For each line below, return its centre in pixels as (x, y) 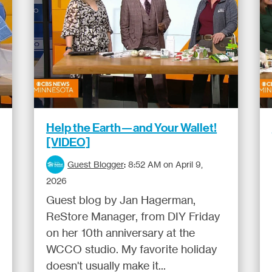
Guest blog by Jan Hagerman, (121, 200)
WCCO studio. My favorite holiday (132, 249)
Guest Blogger (96, 164)
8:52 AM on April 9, (166, 164)
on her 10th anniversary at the (121, 233)
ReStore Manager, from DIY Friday (133, 216)
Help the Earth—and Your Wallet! (132, 127)
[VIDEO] (69, 142)
